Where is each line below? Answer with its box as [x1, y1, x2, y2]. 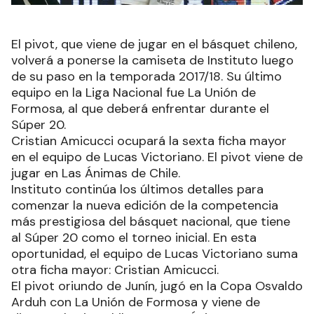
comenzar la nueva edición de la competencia [11, 197, 278, 214]
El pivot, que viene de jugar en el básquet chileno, [11, 36, 297, 53]
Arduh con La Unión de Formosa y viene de [11, 294, 260, 311]
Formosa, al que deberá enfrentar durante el [11, 100, 269, 118]
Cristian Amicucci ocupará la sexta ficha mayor [11, 132, 287, 150]
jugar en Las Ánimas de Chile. [11, 165, 180, 182]
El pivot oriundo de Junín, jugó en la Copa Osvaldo [11, 278, 303, 295]
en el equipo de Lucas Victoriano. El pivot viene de [11, 149, 303, 166]
